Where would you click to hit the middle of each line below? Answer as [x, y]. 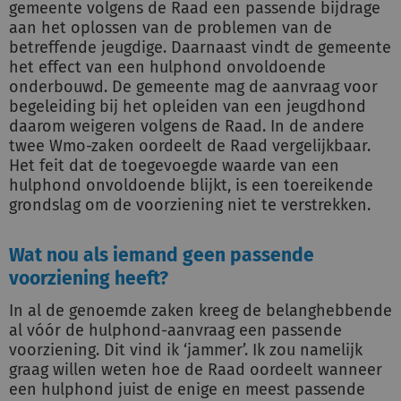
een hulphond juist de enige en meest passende [187, 389]
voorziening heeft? [89, 278]
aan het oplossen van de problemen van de [171, 28]
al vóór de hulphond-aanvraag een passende [175, 330]
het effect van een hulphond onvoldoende [167, 67]
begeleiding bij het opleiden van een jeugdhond [188, 107]
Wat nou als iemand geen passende [162, 255]
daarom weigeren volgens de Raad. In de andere [187, 126]
